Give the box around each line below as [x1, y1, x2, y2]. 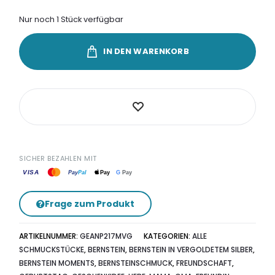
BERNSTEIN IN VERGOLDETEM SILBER [129, 244, 254, 255]
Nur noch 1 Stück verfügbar [19, 14, 124, 25]
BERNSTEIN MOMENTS [19, 258, 95, 269]
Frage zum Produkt [45, 198, 135, 211]
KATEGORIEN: [144, 231, 193, 242]
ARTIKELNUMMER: [19, 231, 80, 242]
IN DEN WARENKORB [103, 45, 190, 57]
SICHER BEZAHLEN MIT [19, 153, 97, 163]
